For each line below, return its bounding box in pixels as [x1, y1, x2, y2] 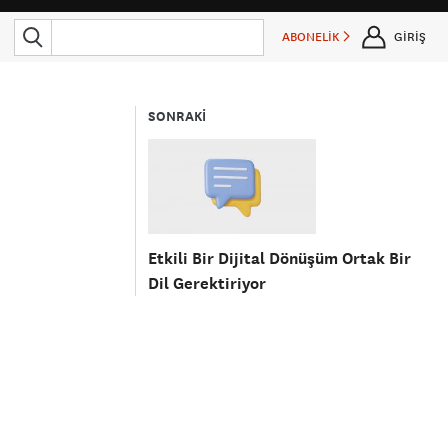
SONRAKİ [148, 107, 207, 126]
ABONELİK [282, 29, 343, 45]
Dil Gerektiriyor [148, 272, 267, 294]
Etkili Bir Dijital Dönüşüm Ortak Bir [148, 247, 412, 269]
